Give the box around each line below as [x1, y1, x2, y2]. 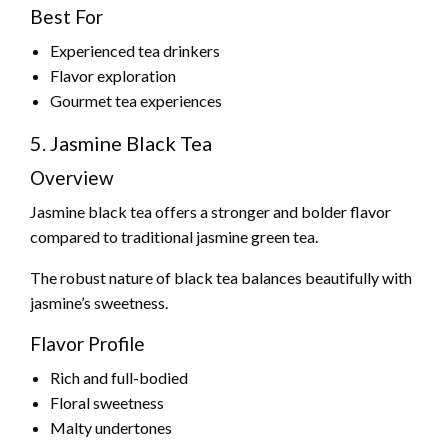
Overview [30, 166, 114, 190]
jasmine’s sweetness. [30, 293, 168, 313]
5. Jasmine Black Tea [30, 131, 212, 156]
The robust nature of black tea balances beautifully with [30, 268, 412, 288]
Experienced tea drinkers [50, 41, 220, 61]
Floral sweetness [50, 393, 164, 413]
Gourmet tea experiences [50, 91, 222, 111]
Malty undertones [50, 418, 172, 438]
